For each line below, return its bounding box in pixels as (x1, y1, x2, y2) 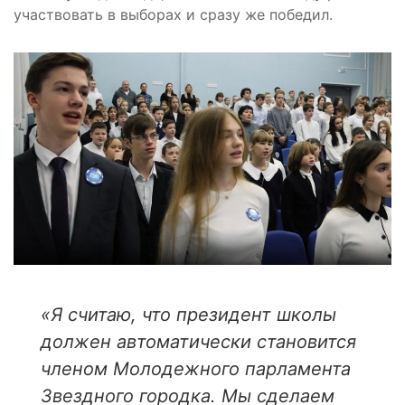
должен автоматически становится (41, 330, 356, 353)
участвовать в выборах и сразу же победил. (14, 5, 333, 24)
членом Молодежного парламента (41, 357, 351, 380)
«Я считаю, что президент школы (41, 303, 336, 325)
